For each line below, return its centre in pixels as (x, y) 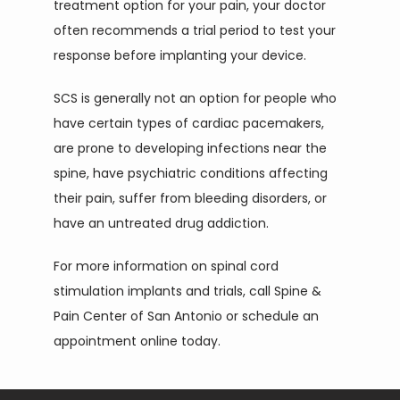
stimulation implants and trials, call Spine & (187, 291)
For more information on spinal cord (166, 266)
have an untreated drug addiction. (161, 223)
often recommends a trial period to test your (195, 30)
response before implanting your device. (180, 55)
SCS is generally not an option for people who (195, 98)
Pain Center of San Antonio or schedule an (186, 316)
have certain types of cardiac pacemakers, (189, 123)
